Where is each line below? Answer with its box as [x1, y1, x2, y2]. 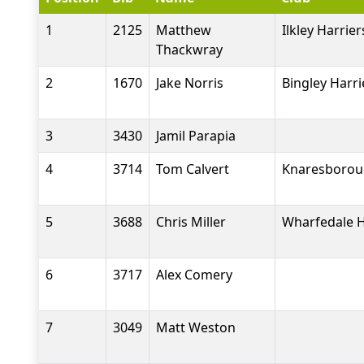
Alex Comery [156, 266, 232, 284]
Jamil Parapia [156, 127, 236, 145]
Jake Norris [156, 74, 223, 92]
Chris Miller [156, 213, 226, 231]
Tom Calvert [156, 160, 229, 178]
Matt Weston [156, 318, 236, 336]
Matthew [156, 21, 211, 39]
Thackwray [156, 41, 223, 58]
